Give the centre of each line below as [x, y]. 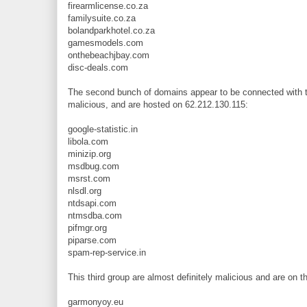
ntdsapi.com [92, 204]
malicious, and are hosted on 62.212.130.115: [158, 105]
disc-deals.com [98, 68]
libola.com [88, 142]
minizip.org [89, 154]
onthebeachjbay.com [109, 56]
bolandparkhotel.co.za [111, 31]
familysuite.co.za [102, 19]
